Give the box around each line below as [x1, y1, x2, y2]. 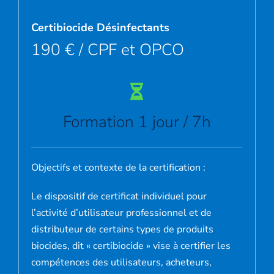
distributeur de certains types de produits [31, 222, 213, 236]
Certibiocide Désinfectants [31, 20, 169, 35]
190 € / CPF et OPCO [31, 38, 184, 61]
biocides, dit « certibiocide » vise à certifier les [31, 239, 231, 253]
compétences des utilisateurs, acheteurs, [31, 255, 212, 269]
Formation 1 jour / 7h [62, 110, 211, 133]
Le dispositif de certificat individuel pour [31, 189, 207, 203]
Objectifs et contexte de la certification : [31, 160, 206, 174]
